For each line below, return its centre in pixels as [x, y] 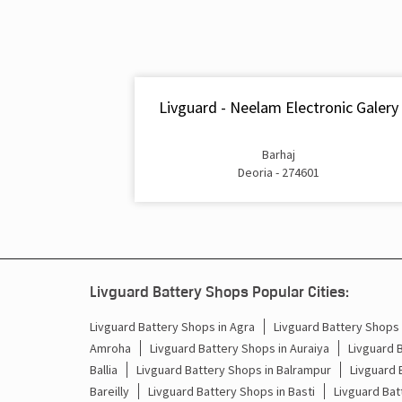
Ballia [103, 369]
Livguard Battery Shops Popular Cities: [219, 291]
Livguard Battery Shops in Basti [231, 391]
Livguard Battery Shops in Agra [172, 326]
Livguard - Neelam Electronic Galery [279, 108]
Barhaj [279, 154]
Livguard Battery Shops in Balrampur [233, 369]
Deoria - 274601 [279, 172]
